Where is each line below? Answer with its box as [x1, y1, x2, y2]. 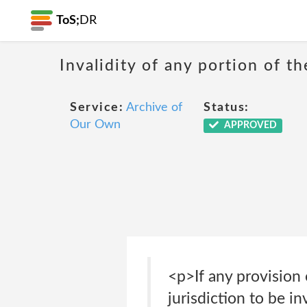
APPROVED [221, 121, 277, 130]
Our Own [70, 119, 121, 131]
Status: [204, 101, 249, 114]
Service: [70, 101, 123, 114]
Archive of [126, 101, 182, 114]
